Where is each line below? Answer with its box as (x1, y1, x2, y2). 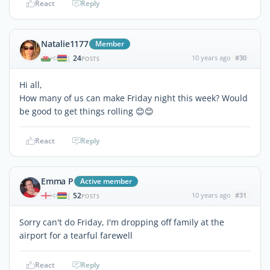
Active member (80, 175, 132, 186)
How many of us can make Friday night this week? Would (19, 92, 248, 104)
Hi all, (19, 78, 42, 90)
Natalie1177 (41, 37, 89, 49)
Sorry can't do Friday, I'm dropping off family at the (19, 216, 224, 228)
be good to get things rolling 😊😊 (19, 105, 154, 117)
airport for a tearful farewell (19, 229, 133, 241)
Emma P (41, 175, 74, 187)
